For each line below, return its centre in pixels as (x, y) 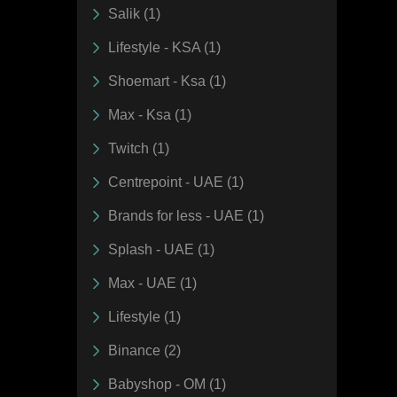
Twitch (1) (139, 148)
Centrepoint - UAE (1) (176, 182)
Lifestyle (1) (144, 316)
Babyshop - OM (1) (167, 384)
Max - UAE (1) (152, 283)
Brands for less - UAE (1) (186, 215)
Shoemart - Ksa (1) (167, 81)
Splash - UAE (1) (161, 249)
